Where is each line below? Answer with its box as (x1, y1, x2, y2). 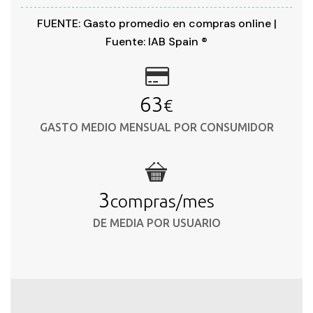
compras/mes (110, 191, 214, 212)
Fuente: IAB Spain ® (105, 34, 208, 50)
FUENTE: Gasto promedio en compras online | (36, 16, 277, 31)
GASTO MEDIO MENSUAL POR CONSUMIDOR (39, 121, 274, 134)
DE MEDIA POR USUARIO (92, 217, 221, 230)
